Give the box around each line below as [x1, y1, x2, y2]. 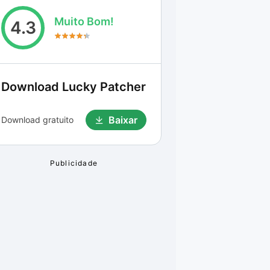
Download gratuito [1, 115, 74, 125]
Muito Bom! [54, 15, 114, 28]
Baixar [108, 114, 137, 126]
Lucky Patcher [62, 80, 146, 94]
